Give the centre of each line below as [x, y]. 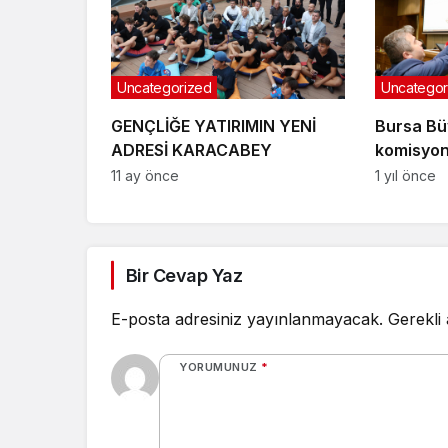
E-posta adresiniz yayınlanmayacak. [247, 318]
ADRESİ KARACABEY [191, 149]
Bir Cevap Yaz [184, 275]
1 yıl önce [405, 175]
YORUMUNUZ [218, 366]
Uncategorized [164, 87]
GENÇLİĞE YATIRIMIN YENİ [213, 125]
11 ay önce [145, 175]
